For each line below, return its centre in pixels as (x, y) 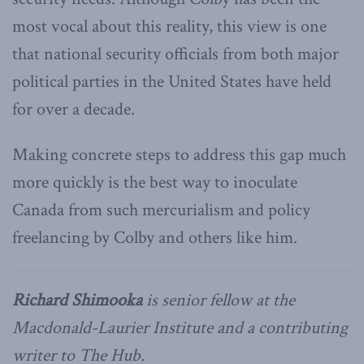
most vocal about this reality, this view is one (169, 26)
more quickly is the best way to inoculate (155, 182)
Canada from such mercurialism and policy (161, 210)
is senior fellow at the (219, 300)
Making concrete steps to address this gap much (179, 154)
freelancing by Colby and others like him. (155, 237)
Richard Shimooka (77, 300)
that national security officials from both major (175, 54)
